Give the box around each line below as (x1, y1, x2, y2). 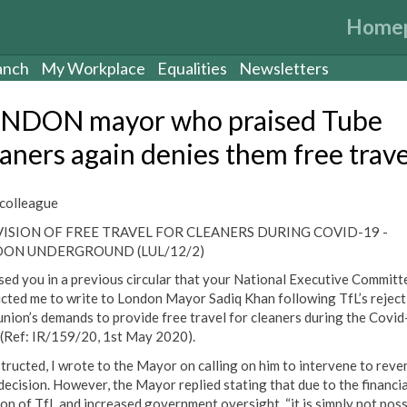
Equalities (157, 58, 227, 78)
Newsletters (239, 58, 329, 78)
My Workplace (41, 58, 145, 78)
